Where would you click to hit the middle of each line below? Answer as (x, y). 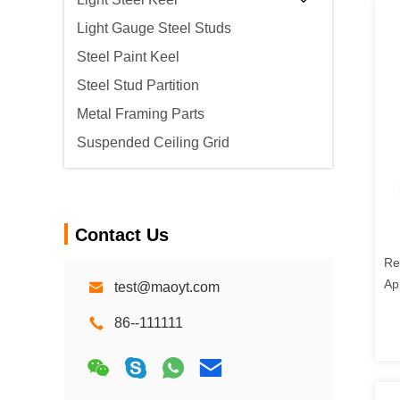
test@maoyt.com (167, 287)
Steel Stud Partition (138, 85)
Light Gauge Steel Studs (154, 28)
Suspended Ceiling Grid (153, 142)
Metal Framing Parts (141, 114)
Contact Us (122, 235)
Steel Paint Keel (128, 57)
